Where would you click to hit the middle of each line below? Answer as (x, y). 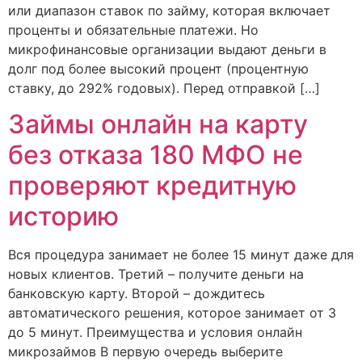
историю (63, 217)
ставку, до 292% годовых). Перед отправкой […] (164, 88)
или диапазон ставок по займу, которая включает (169, 10)
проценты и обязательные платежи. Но (133, 29)
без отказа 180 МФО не (156, 155)
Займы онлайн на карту (158, 124)
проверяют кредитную (152, 186)
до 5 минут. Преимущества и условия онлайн (155, 333)
